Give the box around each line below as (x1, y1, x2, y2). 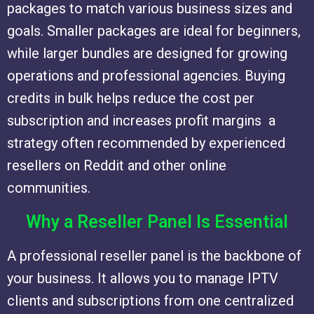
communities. (7, 179, 90, 197)
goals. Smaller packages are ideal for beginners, (7, 22, 301, 40)
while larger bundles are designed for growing (7, 45, 287, 62)
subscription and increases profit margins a (7, 112, 275, 130)
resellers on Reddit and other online (7, 157, 226, 175)
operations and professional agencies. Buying (7, 67, 285, 85)
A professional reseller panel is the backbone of (7, 247, 301, 265)
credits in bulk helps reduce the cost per (7, 90, 254, 107)
